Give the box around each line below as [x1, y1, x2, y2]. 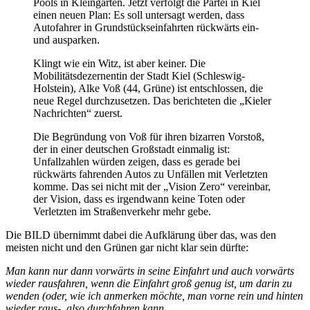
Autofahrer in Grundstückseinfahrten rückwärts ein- [33, 21, 259, 34]
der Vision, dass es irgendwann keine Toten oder [33, 193, 245, 206]
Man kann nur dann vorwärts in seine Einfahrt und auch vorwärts [6, 265, 294, 277]
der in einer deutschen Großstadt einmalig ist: [33, 143, 230, 156]
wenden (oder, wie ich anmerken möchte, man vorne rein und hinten [6, 290, 303, 302]
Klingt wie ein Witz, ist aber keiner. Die [33, 57, 206, 70]
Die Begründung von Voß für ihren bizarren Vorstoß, [33, 131, 264, 143]
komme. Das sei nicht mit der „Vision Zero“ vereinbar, [33, 181, 271, 193]
